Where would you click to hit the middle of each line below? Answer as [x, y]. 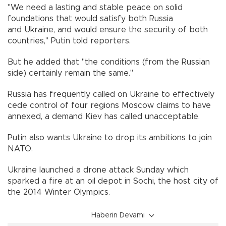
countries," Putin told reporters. [69, 41]
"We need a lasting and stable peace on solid [95, 7]
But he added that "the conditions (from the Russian [109, 62]
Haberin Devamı [118, 215]
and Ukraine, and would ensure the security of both [108, 30]
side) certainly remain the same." [70, 73]
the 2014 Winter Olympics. [59, 192]
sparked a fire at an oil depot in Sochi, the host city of [113, 181]
